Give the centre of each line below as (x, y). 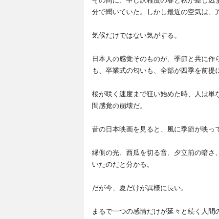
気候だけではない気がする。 (136, 35)
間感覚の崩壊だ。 (119, 106)
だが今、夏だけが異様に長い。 (140, 188)
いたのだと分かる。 (123, 164)
